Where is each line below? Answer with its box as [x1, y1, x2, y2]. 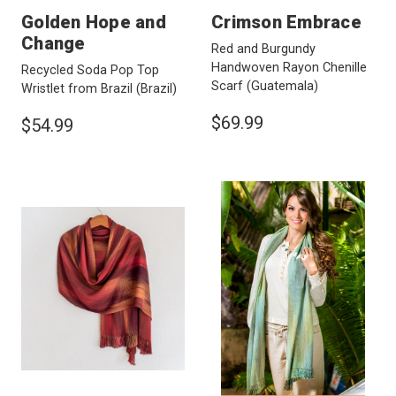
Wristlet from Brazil [21, 80, 136, 96]
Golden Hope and [21, 11, 166, 33]
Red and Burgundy [211, 41, 316, 57]
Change [21, 32, 86, 54]
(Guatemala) [247, 78, 318, 94]
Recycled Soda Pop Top [21, 62, 159, 78]
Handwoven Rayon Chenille [211, 59, 367, 75]
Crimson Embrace [211, 11, 362, 33]
